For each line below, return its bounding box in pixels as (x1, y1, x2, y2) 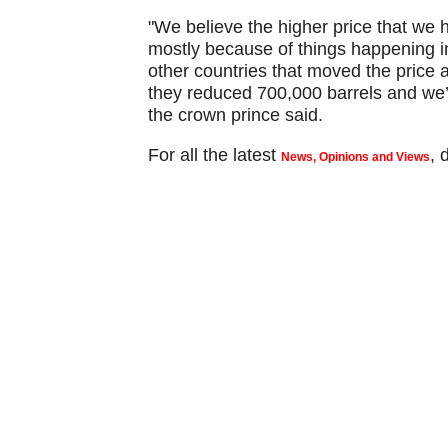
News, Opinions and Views (280, 150, 430, 164)
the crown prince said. (147, 105, 323, 125)
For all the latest (147, 145, 281, 165)
